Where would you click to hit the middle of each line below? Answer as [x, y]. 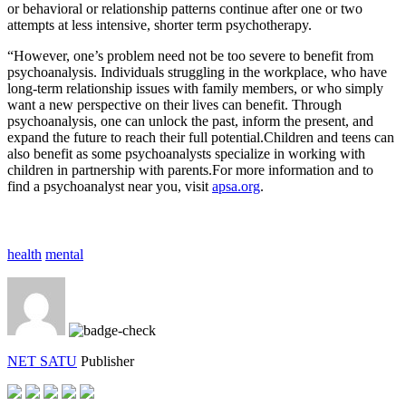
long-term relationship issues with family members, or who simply [195, 88]
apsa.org [236, 186]
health [24, 254]
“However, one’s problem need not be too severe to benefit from [190, 55]
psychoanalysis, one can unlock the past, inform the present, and [190, 121]
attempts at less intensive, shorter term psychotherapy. [159, 24]
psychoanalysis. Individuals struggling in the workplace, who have [197, 72]
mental [64, 254]
